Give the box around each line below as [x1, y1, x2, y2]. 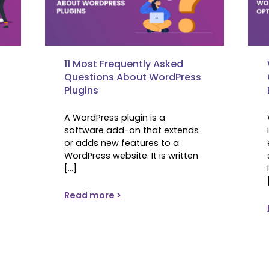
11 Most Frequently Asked [64, 56, 183, 71]
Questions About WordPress [64, 70, 201, 84]
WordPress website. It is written [64, 149, 198, 162]
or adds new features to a [64, 136, 179, 149]
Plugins [64, 83, 98, 97]
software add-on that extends [64, 124, 199, 136]
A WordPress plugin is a [64, 111, 165, 124]
